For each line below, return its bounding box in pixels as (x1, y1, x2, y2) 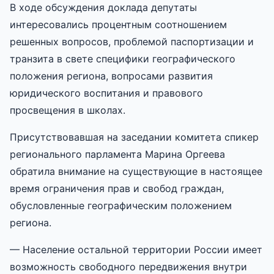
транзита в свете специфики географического (10, 52, 235, 65)
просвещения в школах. (10, 103, 125, 116)
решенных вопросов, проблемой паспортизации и (10, 35, 254, 48)
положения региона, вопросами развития (10, 69, 213, 82)
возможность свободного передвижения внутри (10, 260, 247, 273)
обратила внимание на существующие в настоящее (10, 165, 262, 177)
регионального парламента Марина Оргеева (10, 147, 225, 160)
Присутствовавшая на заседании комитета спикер (10, 130, 259, 143)
